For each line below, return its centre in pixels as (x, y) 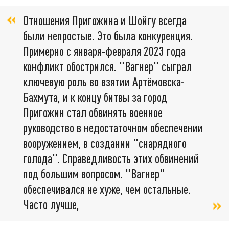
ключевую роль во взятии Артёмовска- (104, 81)
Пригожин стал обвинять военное (93, 112)
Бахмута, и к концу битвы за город (95, 97)
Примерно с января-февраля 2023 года (104, 51)
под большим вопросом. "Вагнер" (94, 173)
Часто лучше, (51, 204)
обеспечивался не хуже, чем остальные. (107, 189)
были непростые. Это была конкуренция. (108, 35)
